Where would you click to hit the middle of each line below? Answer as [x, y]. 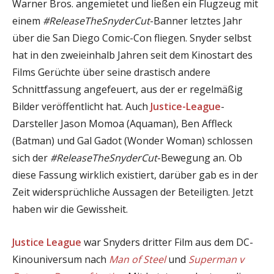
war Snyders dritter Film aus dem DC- [167, 242]
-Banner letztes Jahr [196, 20]
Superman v [216, 259]
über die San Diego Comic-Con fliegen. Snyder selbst [132, 38]
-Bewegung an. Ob [200, 157]
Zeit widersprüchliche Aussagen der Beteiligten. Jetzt [133, 192]
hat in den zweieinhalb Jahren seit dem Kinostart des [132, 55]
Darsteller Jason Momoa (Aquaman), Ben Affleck [122, 123]
